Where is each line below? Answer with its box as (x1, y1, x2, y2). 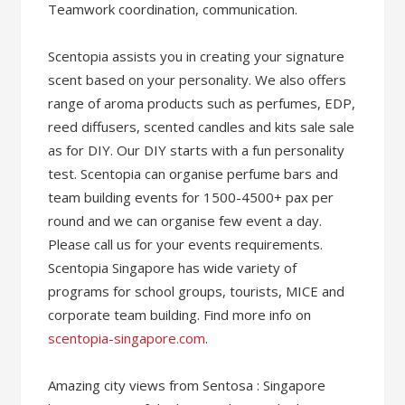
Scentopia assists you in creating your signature (48, 46, 345, 65)
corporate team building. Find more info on (48, 305, 312, 324)
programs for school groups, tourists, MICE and (48, 281, 345, 300)
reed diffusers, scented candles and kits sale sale (48, 117, 355, 136)
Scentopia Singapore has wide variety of (48, 258, 297, 277)
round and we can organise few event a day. (48, 211, 323, 230)
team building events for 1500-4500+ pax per (48, 187, 334, 206)
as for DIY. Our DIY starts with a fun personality (48, 140, 345, 159)
